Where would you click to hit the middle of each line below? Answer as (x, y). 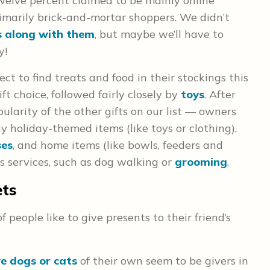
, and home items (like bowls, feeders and (118, 145)
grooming (201, 162)
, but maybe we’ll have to (159, 34)
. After (220, 94)
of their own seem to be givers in (163, 261)
